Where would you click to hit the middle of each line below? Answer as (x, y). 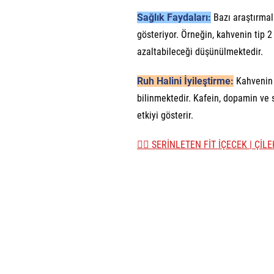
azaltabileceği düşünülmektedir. (200, 52)
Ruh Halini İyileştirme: (185, 81)
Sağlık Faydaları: (174, 18)
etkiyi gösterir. (165, 116)
